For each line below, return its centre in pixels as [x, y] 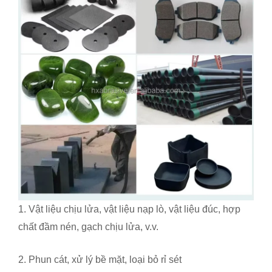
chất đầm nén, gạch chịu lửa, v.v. [88, 226]
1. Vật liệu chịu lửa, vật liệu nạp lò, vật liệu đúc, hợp [129, 209]
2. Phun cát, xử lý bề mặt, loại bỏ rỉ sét [100, 260]
